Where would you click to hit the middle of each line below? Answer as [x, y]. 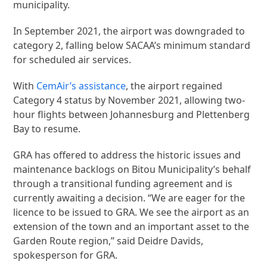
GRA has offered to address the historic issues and [127, 155]
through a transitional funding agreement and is [123, 184]
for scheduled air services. [72, 60]
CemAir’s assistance [81, 86]
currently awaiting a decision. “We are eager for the [129, 198]
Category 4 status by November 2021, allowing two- [129, 100]
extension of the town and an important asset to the [131, 226]
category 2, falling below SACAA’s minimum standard [132, 45]
